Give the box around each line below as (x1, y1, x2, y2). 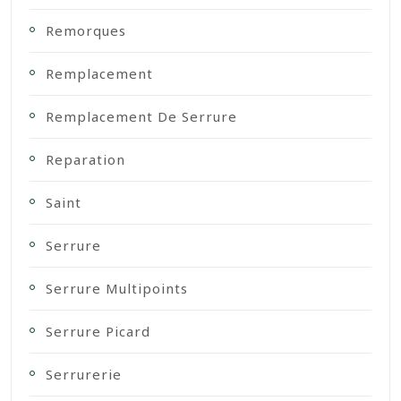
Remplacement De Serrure (46, 107, 237, 125)
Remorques (46, 21, 126, 39)
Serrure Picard (46, 321, 150, 340)
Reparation (46, 149, 125, 168)
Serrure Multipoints (46, 278, 188, 297)
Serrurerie (46, 364, 122, 383)
